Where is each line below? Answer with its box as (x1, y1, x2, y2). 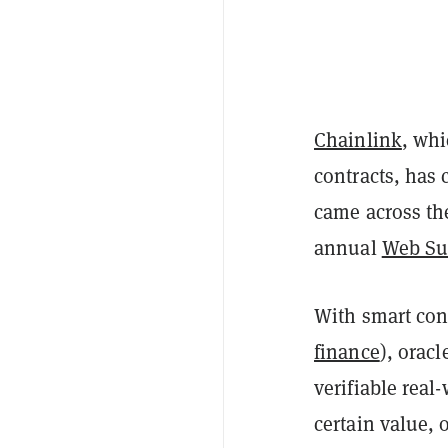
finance (314, 337, 380, 365)
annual (314, 233, 382, 261)
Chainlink (314, 125, 402, 153)
